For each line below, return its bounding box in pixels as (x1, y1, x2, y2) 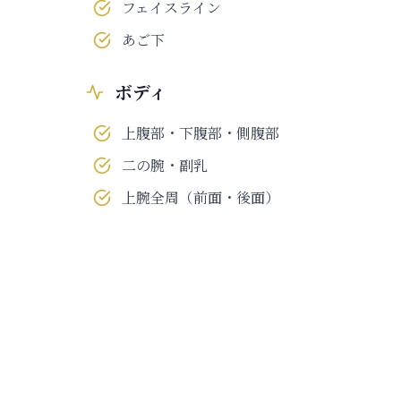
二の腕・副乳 (122, 155, 208, 176)
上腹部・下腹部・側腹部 (122, 123, 279, 144)
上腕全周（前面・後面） (122, 187, 279, 209)
